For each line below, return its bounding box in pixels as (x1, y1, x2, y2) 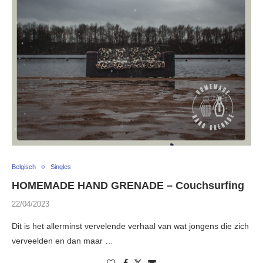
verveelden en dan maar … (12, 236, 113, 246)
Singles (50, 163, 71, 171)
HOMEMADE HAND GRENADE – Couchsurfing (12, 180, 244, 192)
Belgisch (12, 163, 36, 171)
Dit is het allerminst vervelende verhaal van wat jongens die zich (12, 221, 249, 231)
